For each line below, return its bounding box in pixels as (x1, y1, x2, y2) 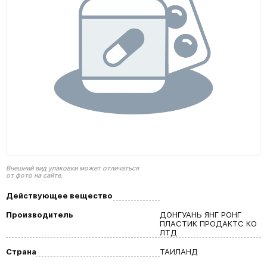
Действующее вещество (6, 191, 113, 200)
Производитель (6, 210, 73, 219)
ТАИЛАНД (160, 247, 198, 256)
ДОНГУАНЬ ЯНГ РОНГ (160, 210, 241, 219)
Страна (6, 247, 36, 256)
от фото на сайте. (6, 172, 63, 179)
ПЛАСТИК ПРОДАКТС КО (160, 219, 257, 228)
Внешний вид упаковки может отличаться (6, 164, 139, 172)
